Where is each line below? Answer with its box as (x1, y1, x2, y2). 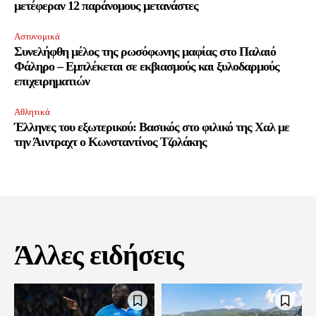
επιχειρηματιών (14, 74, 90, 89)
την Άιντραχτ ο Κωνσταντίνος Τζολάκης (14, 135, 207, 150)
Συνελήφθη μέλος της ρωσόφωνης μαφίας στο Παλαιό (14, 44, 276, 59)
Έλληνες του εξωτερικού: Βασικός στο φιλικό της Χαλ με (14, 120, 289, 135)
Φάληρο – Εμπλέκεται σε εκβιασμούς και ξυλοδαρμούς (14, 59, 279, 74)
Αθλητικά (14, 107, 50, 118)
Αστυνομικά (14, 31, 60, 42)
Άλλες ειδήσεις (14, 239, 183, 272)
